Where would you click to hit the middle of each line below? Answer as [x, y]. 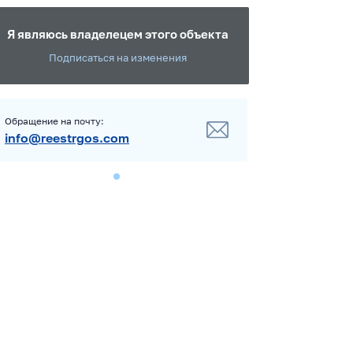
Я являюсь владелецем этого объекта [117, 34]
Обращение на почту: [54, 121]
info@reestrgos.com [67, 137]
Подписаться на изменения [117, 58]
